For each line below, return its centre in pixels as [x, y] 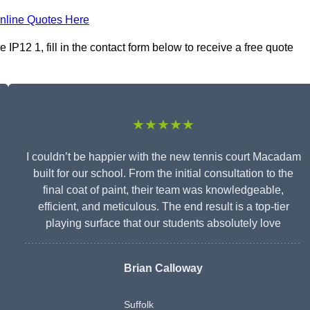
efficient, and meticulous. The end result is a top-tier [163, 207]
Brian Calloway [163, 268]
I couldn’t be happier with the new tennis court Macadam [163, 157]
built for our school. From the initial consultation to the [163, 174]
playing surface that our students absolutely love [163, 224]
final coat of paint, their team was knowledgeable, [163, 190]
